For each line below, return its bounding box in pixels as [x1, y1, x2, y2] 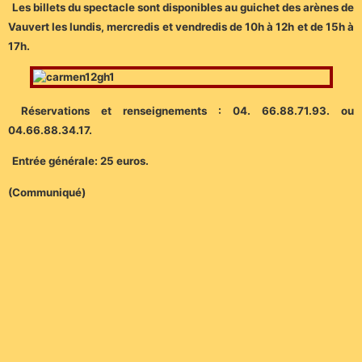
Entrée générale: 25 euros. [12, 154, 149, 168]
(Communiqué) [8, 185, 86, 199]
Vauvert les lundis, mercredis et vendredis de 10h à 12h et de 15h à [8, 20, 354, 34]
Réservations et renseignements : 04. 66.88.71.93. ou [21, 103, 354, 117]
